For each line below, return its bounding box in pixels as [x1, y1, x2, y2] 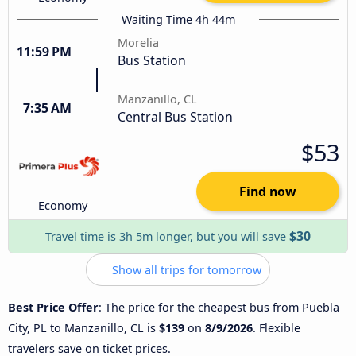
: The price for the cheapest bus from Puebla [99, 299, 339, 315]
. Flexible [253, 319, 300, 335]
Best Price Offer [8, 299, 99, 315]
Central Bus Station [118, 107, 234, 126]
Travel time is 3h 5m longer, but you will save [45, 228, 289, 244]
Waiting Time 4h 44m [121, 11, 235, 27]
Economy [38, 197, 88, 213]
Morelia [118, 34, 160, 50]
